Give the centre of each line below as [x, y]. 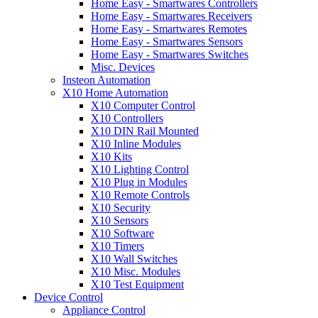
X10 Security [121, 208]
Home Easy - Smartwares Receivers [171, 16]
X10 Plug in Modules [139, 182]
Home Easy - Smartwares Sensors [167, 42]
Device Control [68, 297]
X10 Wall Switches [134, 259]
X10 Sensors [120, 220]
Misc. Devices [123, 67]
